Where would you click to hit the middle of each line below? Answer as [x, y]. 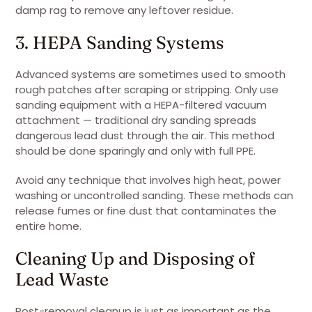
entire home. [48, 226]
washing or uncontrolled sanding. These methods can [154, 195]
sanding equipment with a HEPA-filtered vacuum [141, 105]
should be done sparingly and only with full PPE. [135, 151]
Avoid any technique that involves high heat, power [148, 180]
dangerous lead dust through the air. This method [145, 135]
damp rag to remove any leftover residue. [124, 10]
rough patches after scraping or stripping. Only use [147, 89]
